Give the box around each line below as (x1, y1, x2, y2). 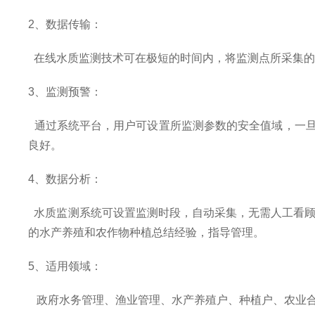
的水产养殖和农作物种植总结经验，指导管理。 (28, 226, 265, 238)
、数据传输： (34, 18, 103, 30)
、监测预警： (34, 85, 103, 98)
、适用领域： (34, 259, 103, 272)
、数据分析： (34, 172, 103, 185)
